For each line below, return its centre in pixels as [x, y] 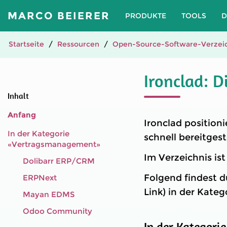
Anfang [22, 115]
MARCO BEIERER [59, 16]
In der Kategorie [39, 134]
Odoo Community [58, 211]
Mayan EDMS [49, 194]
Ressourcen [78, 44]
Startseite [26, 44]
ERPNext [40, 178]
